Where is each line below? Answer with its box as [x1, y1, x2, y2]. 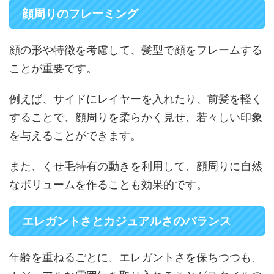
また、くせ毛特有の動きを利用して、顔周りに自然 [9, 160, 262, 173]
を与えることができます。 [9, 129, 141, 143]
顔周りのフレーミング [22, 7, 138, 21]
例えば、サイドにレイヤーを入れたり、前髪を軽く [9, 92, 262, 106]
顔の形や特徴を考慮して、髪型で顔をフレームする [9, 43, 262, 57]
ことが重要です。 [9, 62, 97, 75]
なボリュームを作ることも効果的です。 [9, 178, 207, 191]
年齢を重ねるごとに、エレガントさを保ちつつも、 [9, 251, 262, 264]
